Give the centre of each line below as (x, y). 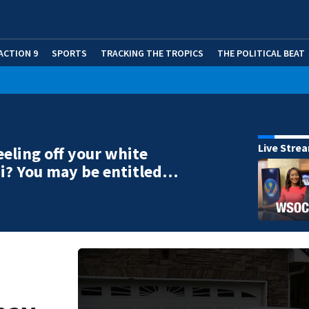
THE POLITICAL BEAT (261, 53)
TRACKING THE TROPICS (152, 53)
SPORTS (69, 53)
